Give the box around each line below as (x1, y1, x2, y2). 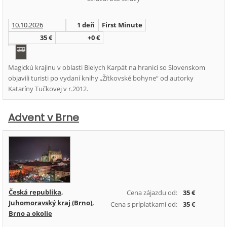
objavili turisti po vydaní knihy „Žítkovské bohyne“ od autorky (8, 73, 194, 83)
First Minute (102, 20, 142, 29)
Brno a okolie (9, 209, 52, 218)
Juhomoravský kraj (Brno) (9, 198, 92, 207)
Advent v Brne (8, 110, 79, 125)
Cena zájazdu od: (127, 188, 177, 197)
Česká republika (9, 187, 61, 197)
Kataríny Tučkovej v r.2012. (8, 84, 90, 93)
